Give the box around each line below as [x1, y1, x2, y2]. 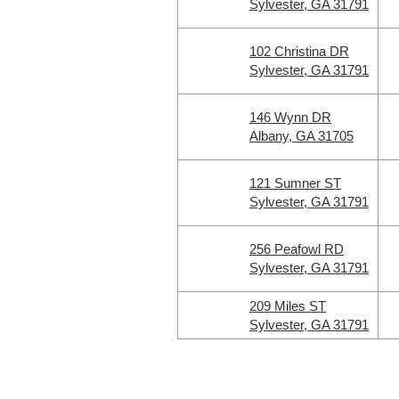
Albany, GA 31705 [249, 128, 354, 143]
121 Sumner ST [249, 175, 341, 191]
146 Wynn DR [249, 110, 331, 125]
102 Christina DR [249, 44, 349, 59]
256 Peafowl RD [249, 241, 344, 256]
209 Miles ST [249, 298, 326, 313]
